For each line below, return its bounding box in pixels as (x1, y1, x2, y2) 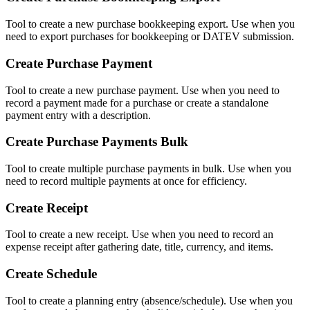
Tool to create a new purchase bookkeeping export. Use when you (6, 18, 295, 30)
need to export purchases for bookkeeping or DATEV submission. (6, 30, 294, 43)
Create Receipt (6, 200, 88, 215)
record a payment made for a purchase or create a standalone (6, 96, 268, 109)
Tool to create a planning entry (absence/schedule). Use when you (6, 294, 293, 307)
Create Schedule (6, 266, 97, 282)
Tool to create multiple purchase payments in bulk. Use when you (6, 162, 291, 174)
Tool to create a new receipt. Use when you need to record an (6, 228, 273, 241)
